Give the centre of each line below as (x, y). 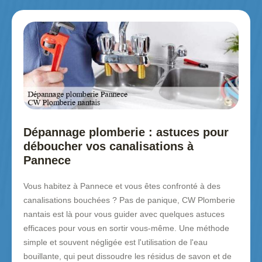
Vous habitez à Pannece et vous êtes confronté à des (122, 186)
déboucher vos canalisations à (108, 146)
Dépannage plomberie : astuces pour (126, 132)
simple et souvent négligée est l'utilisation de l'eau (116, 242)
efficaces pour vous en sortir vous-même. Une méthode (126, 228)
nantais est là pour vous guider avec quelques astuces (124, 214)
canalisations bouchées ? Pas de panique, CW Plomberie (129, 200)
